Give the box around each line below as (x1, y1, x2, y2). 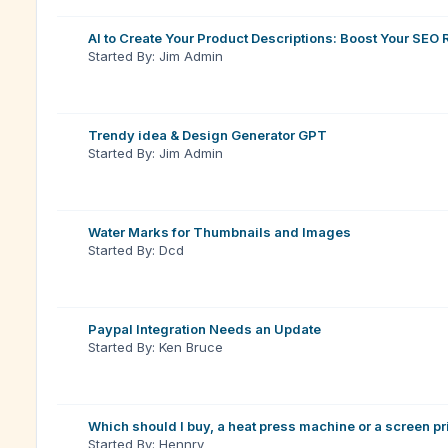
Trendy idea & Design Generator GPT (88, 127, 327, 143)
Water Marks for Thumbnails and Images (88, 224, 351, 240)
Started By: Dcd (88, 242, 184, 258)
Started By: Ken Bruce (88, 339, 223, 355)
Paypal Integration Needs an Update (88, 321, 321, 337)
